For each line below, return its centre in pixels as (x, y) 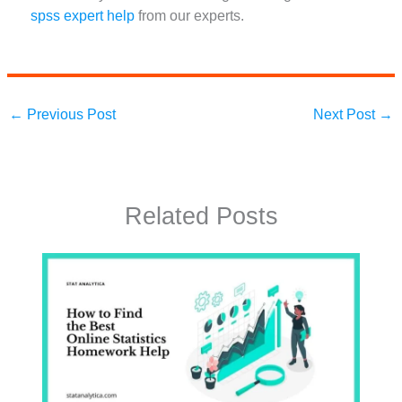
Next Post (345, 115)
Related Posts (201, 215)
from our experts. (190, 16)
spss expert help (83, 16)
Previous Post (70, 115)
